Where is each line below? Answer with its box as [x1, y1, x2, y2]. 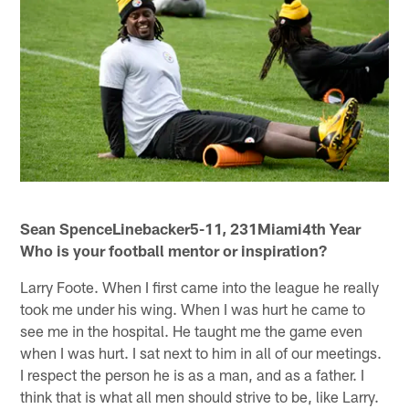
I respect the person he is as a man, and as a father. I [20, 364, 365, 383]
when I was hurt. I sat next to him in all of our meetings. [20, 342, 383, 362]
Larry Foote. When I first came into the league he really [20, 277, 380, 296]
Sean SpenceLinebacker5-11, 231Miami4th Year [20, 218, 362, 237]
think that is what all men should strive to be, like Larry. [20, 386, 380, 405]
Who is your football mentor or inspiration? [20, 240, 328, 259]
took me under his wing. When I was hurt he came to [20, 299, 366, 318]
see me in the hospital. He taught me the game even [20, 320, 363, 340]
